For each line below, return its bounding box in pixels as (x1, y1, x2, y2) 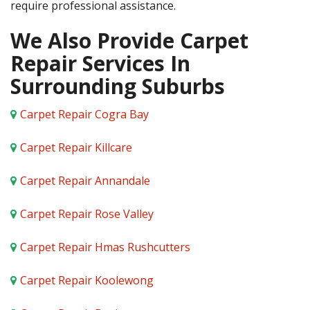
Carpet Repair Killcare (20, 140, 132, 155)
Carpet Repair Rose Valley (20, 206, 154, 221)
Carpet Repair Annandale (20, 173, 150, 188)
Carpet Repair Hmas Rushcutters (20, 239, 190, 255)
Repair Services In (10, 49, 190, 77)
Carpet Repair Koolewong (20, 273, 154, 288)
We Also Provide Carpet (10, 26, 248, 55)
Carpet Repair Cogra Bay (20, 107, 149, 122)
